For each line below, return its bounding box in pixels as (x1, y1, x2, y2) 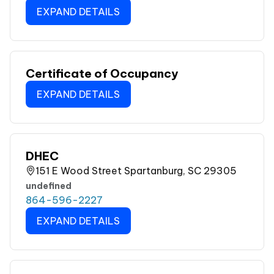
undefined (25, 180, 72, 191)
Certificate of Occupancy (25, 66, 178, 81)
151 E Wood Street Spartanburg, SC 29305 (35, 164, 237, 177)
